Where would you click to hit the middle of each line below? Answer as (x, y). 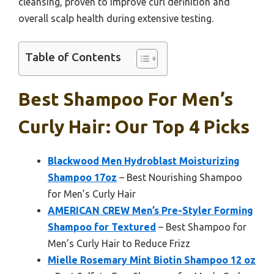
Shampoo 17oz (82, 178)
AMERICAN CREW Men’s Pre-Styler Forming (150, 211)
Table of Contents (73, 57)
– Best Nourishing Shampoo (180, 178)
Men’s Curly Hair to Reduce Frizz (119, 244)
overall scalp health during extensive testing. (116, 19)
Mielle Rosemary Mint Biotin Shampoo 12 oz (152, 260)
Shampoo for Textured (102, 227)
